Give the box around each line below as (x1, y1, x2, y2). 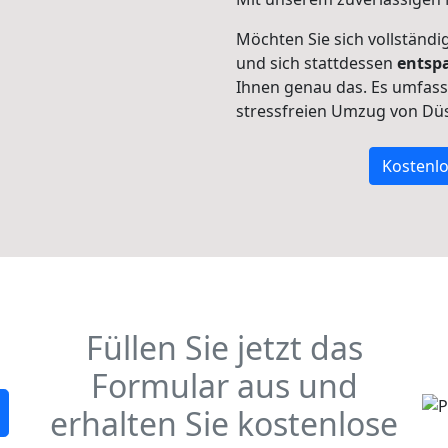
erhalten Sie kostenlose (50, 402, 398, 445)
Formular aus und (90, 364, 358, 407)
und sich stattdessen (236, 52, 397, 74)
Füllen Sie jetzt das (85, 326, 363, 369)
